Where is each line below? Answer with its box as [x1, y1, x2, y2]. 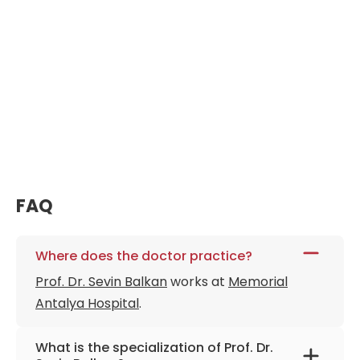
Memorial [228, 272, 288, 291]
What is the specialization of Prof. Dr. [35, 338, 273, 357]
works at [167, 272, 228, 291]
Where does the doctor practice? [35, 247, 252, 265]
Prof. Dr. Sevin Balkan [35, 272, 167, 291]
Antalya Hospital [35, 294, 139, 313]
